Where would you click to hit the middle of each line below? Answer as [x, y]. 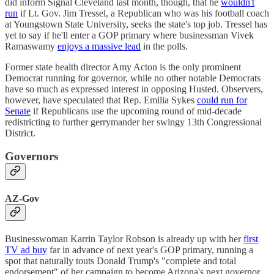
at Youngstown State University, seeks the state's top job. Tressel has [136, 24]
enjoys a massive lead [99, 46]
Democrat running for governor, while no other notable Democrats [133, 78]
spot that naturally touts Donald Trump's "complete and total [120, 261]
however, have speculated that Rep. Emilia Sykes [101, 100]
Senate [18, 111]
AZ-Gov [22, 198]
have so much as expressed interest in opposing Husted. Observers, [134, 89]
